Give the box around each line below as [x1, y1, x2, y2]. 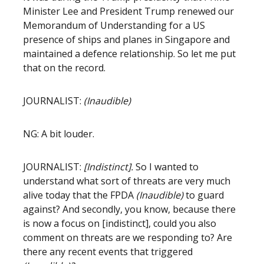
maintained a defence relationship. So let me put [23, 47, 236, 60]
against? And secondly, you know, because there [23, 203, 236, 216]
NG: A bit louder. [23, 127, 97, 140]
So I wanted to [133, 160, 199, 173]
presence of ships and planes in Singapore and [23, 33, 230, 46]
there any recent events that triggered [23, 245, 193, 258]
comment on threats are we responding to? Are [23, 231, 232, 244]
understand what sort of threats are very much [23, 174, 230, 187]
